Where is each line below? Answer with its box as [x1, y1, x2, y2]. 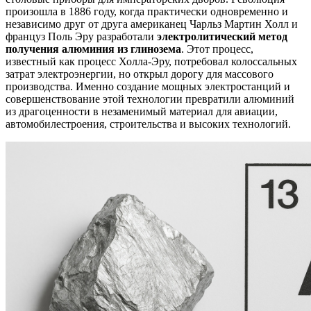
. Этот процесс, [181, 42, 253, 55]
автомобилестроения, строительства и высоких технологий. [6, 117, 291, 130]
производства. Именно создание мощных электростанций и [6, 80, 290, 92]
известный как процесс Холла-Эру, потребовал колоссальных [6, 55, 297, 67]
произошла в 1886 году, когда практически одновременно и [6, 5, 288, 17]
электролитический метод [157, 30, 287, 42]
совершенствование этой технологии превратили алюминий [6, 92, 294, 105]
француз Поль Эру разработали [6, 30, 157, 42]
